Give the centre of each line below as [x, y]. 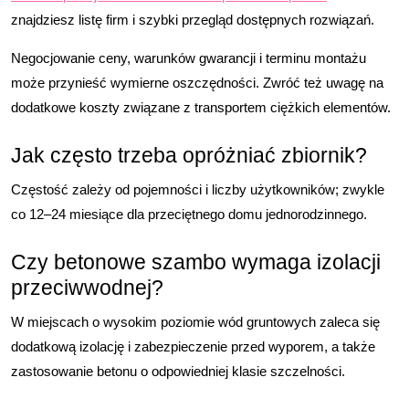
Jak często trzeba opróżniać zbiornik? [189, 155]
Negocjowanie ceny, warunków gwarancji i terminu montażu [189, 58]
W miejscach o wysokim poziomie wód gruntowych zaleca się [195, 322]
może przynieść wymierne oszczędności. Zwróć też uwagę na [197, 83]
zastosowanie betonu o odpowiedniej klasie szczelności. [178, 371]
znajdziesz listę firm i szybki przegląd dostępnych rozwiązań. [193, 20]
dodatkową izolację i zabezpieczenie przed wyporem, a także [193, 346]
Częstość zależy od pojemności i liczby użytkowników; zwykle [198, 189]
